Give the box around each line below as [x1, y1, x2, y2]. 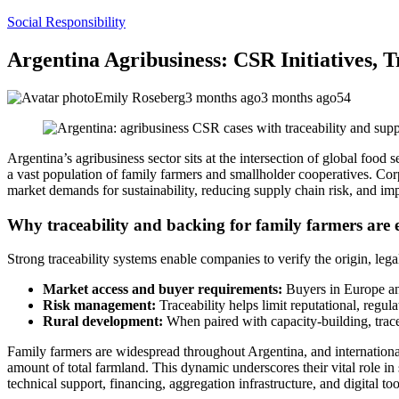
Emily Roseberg [94, 89, 185, 105]
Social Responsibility [7, 14, 126, 29]
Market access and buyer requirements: [43, 281, 282, 297]
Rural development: [43, 313, 163, 330]
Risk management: [43, 297, 156, 313]
